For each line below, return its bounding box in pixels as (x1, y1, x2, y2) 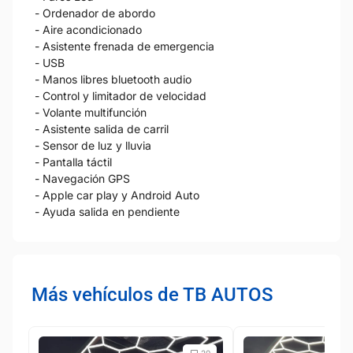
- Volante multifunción (35, 105, 147, 119)
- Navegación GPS (35, 171, 130, 185)
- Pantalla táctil (35, 154, 112, 169)
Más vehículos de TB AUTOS (32, 283, 273, 306)
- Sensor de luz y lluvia (35, 138, 151, 152)
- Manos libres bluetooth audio (35, 72, 191, 86)
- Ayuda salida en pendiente (35, 204, 180, 218)
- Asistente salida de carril (35, 121, 169, 136)
